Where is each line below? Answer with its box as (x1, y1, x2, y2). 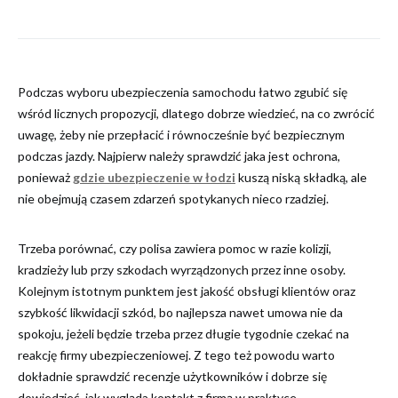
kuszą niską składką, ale (235, 170, 367, 185)
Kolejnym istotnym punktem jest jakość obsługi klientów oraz (18, 283, 355, 298)
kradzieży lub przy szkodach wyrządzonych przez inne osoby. (18, 262, 346, 277)
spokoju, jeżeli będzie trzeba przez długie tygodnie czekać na (18, 326, 349, 341)
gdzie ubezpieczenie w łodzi (73, 170, 235, 185)
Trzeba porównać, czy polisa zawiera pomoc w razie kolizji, (18, 241, 331, 256)
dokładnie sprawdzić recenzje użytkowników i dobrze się (18, 369, 327, 384)
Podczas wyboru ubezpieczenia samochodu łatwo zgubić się (18, 84, 347, 99)
